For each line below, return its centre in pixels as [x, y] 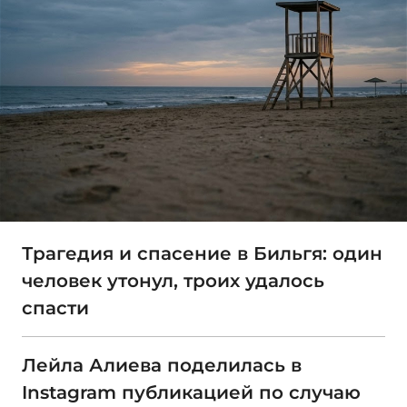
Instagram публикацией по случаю [191, 393]
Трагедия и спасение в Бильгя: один [202, 254]
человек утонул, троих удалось [173, 281]
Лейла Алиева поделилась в [162, 366]
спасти [55, 308]
